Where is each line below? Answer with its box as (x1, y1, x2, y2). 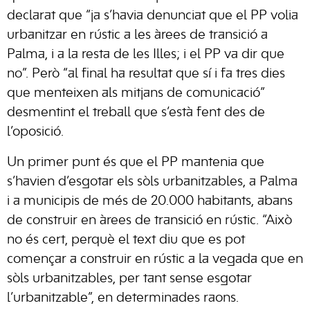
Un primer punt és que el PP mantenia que (7, 156, 264, 169)
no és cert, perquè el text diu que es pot (7, 234, 245, 246)
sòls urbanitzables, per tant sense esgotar (7, 273, 252, 285)
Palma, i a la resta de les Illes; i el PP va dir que (7, 48, 284, 61)
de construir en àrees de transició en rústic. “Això (7, 215, 292, 227)
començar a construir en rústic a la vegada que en (7, 253, 303, 266)
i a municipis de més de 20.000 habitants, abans (7, 195, 293, 208)
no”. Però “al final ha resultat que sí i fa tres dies (7, 68, 285, 80)
